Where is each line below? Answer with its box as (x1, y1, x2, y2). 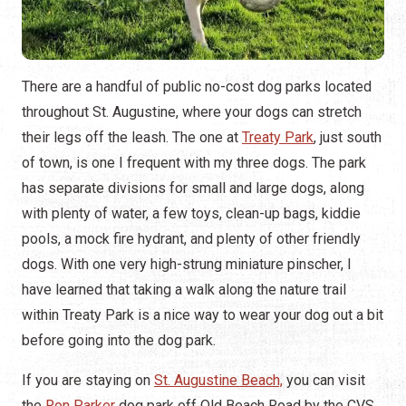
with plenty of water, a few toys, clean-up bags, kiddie (22, 205, 361, 223)
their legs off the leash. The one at (22, 129, 242, 147)
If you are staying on (22, 372, 154, 390)
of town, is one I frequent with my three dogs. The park (22, 154, 366, 172)
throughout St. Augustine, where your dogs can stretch (22, 103, 362, 121)
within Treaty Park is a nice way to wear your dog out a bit (22, 306, 383, 324)
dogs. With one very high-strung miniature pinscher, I (22, 256, 352, 274)
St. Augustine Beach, (154, 372, 283, 390)
